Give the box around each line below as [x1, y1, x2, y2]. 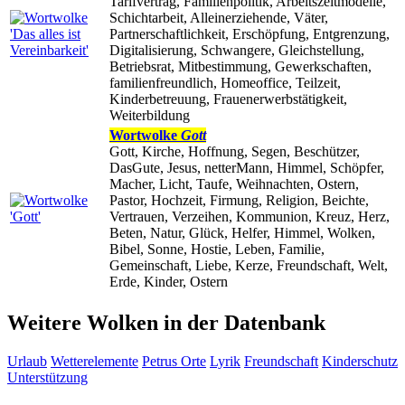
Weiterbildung [109, 108, 190, 124]
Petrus [142, 353, 181, 370]
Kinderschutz [322, 353, 398, 370]
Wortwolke [109, 127, 181, 144]
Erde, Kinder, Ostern [109, 274, 228, 290]
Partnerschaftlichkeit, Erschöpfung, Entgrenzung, [109, 26, 390, 42]
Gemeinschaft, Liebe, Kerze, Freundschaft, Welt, [109, 258, 388, 274]
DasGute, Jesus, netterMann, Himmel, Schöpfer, [109, 160, 384, 176]
